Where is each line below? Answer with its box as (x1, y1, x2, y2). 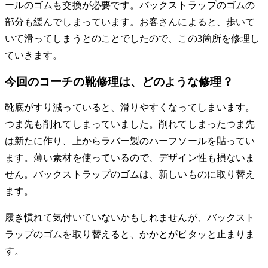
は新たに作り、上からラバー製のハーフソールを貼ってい (5, 135, 255, 146)
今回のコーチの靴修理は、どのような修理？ (5, 75, 233, 89)
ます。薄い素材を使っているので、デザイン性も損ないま (5, 152, 255, 163)
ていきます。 (5, 50, 63, 61)
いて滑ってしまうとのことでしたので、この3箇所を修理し (5, 33, 260, 44)
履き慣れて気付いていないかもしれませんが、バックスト (5, 212, 255, 223)
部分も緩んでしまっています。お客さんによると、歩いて (5, 17, 255, 28)
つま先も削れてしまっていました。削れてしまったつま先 (5, 118, 255, 129)
